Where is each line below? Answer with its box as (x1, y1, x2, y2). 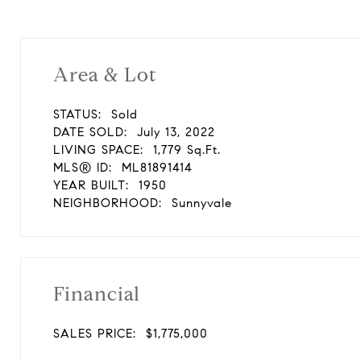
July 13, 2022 (137, 125, 215, 139)
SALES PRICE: (53, 326, 136, 341)
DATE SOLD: (53, 125, 127, 139)
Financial (53, 282, 140, 306)
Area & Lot (53, 63, 157, 87)
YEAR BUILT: (53, 178, 129, 193)
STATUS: (53, 107, 102, 122)
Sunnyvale (172, 196, 232, 210)
